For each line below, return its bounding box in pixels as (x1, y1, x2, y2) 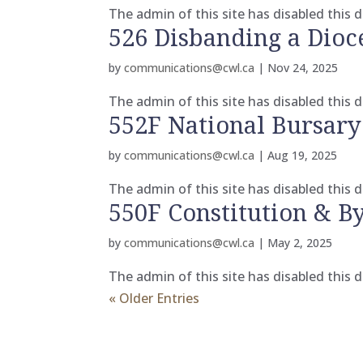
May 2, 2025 (267, 235, 333, 250)
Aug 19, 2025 (267, 147, 338, 163)
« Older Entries (109, 289, 200, 307)
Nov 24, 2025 (267, 60, 339, 75)
